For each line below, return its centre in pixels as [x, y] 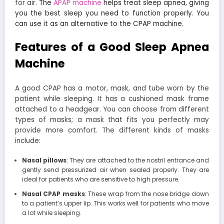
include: [28, 141]
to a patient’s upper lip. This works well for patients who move [115, 203]
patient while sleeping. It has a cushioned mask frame [112, 99]
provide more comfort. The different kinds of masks [112, 130]
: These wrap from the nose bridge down [147, 194]
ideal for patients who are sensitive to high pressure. [100, 179]
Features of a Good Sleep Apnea [112, 47]
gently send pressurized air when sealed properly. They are [115, 170]
